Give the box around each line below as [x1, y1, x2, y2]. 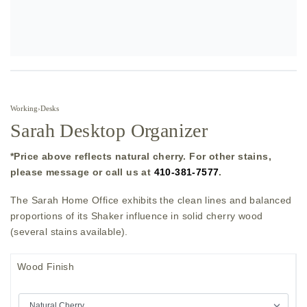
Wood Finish [16, 260, 75, 272]
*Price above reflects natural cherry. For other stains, [10, 151, 271, 162]
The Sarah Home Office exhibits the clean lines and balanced [10, 194, 292, 206]
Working [10, 105, 38, 113]
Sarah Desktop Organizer [10, 120, 208, 142]
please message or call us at [10, 167, 154, 178]
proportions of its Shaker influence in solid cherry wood [10, 210, 263, 221]
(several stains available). [10, 225, 128, 237]
